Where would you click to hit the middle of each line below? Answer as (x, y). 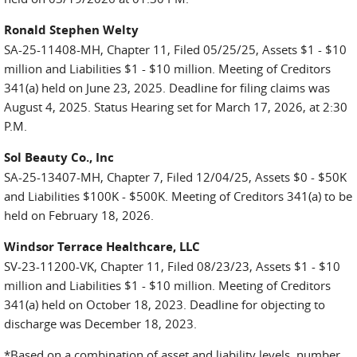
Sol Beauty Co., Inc (61, 157)
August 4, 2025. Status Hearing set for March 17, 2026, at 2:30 (176, 107)
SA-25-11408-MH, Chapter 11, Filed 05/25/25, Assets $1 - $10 (175, 49)
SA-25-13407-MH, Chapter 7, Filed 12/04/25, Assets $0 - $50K (175, 177)
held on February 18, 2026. (79, 215)
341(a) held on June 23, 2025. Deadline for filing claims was (167, 88)
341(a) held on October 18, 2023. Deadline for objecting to (165, 304)
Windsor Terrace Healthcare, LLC (102, 247)
